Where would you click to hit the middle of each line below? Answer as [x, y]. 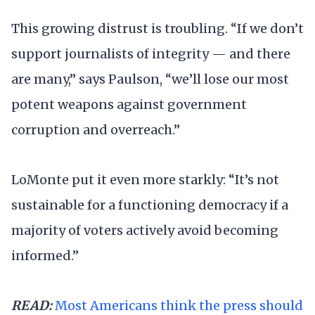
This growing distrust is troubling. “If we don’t [157, 28]
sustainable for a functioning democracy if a [150, 205]
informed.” [45, 256]
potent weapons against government [129, 104]
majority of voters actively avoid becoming [145, 231]
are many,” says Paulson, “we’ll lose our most [150, 79]
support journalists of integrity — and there [151, 53]
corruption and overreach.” [96, 129]
